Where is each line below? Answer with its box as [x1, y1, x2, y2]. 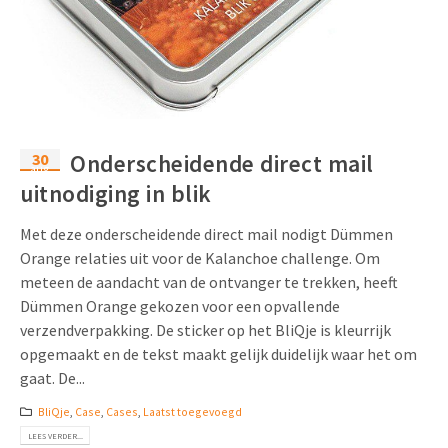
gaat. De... [20, 368, 85, 389]
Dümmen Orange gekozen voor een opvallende [20, 296, 340, 317]
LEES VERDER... [27, 430, 83, 441]
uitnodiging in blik [20, 179, 212, 209]
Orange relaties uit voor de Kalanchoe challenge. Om [20, 248, 380, 269]
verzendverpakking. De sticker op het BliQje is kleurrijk [20, 320, 391, 341]
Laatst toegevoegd [142, 404, 242, 420]
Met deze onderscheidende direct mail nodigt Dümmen [20, 224, 393, 245]
